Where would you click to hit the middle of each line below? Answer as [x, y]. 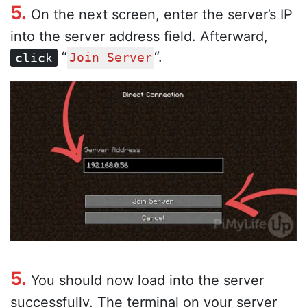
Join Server [111, 58]
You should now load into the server [145, 281]
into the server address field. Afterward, [139, 37]
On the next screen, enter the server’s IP [160, 15]
